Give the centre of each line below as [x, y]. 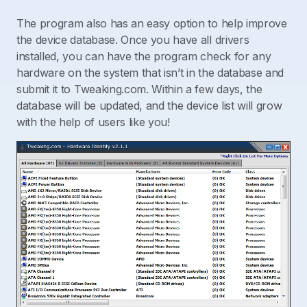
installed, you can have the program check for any [144, 56]
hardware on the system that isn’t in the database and [150, 73]
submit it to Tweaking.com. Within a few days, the [139, 89]
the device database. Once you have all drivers [133, 40]
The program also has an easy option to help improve [152, 23]
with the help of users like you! [93, 122]
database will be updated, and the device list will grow [149, 106]
